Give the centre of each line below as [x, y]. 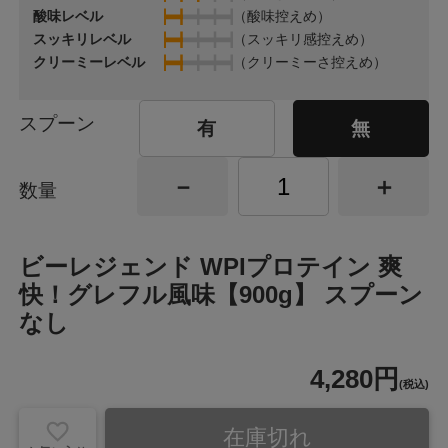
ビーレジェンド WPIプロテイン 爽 [211, 266]
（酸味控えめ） [281, 16]
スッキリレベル [82, 39]
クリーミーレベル [89, 62]
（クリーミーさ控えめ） [309, 62]
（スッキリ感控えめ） [302, 39]
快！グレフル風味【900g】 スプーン [221, 294]
